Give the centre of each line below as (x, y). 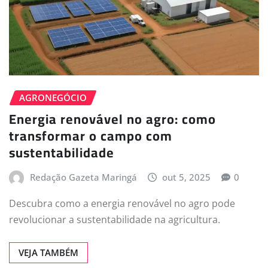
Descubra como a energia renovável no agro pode (122, 203)
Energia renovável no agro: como (112, 119)
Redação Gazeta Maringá (83, 177)
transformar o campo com (91, 136)
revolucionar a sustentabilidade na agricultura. (115, 219)
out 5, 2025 (187, 177)
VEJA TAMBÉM (48, 252)
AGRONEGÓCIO (53, 97)
